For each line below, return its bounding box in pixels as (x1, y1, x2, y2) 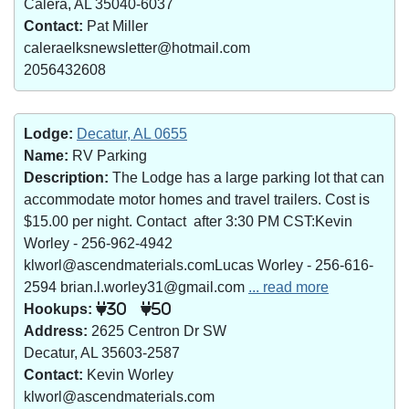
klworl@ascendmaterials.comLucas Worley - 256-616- (24, 257, 373, 273)
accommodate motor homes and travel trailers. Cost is (24, 192, 370, 207)
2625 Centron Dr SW (88, 323, 226, 339)
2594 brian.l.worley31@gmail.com (24, 279, 248, 295)
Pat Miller (83, 18, 148, 34)
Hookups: (24, 301, 92, 317)
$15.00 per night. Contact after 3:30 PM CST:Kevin (24, 214, 352, 229)
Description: (24, 170, 109, 185)
